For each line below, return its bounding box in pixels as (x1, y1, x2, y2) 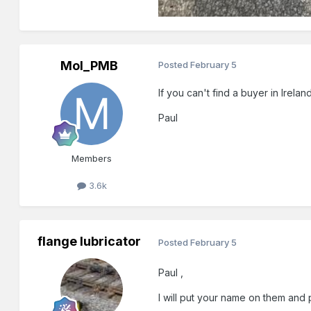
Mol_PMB (60, 58, 118, 74)
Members (72, 153, 112, 165)
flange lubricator (37, 234, 141, 249)
